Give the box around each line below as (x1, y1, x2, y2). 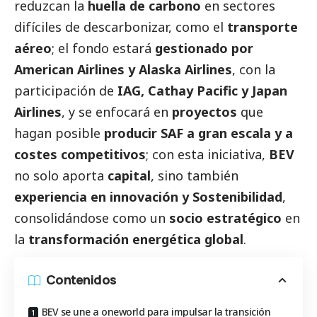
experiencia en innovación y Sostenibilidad (14, 188, 282, 206)
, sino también (151, 167, 238, 185)
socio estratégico (169, 209, 282, 227)
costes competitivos (14, 146, 146, 163)
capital (108, 167, 151, 185)
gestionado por (155, 40, 253, 57)
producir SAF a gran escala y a (104, 125, 293, 142)
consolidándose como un (14, 209, 169, 227)
